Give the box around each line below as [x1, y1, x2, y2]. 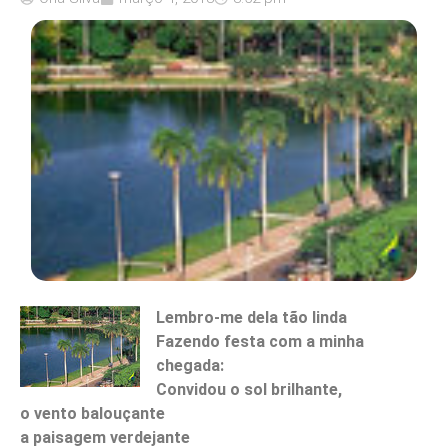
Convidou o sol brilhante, [156, 379, 342, 399]
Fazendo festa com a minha [156, 331, 364, 351]
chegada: [156, 355, 224, 375]
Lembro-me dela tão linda [156, 307, 347, 327]
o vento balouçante [20, 403, 165, 423]
